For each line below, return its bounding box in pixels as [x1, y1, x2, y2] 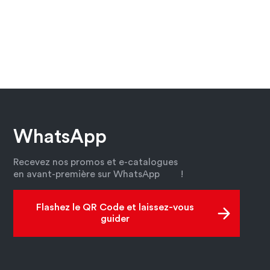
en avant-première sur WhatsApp [13, 169, 162, 180]
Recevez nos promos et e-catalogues [13, 157, 178, 168]
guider [101, 214, 130, 224]
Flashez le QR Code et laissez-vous [36, 202, 195, 213]
